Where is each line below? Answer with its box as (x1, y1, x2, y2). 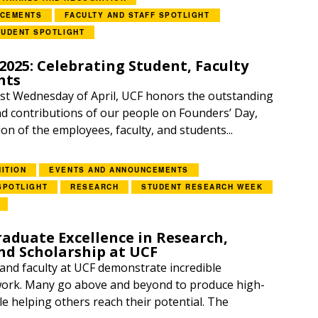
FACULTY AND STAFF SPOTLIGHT (65, 10, 210, 20)
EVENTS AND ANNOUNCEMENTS (49, 165, 189, 175)
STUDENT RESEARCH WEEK (141, 182, 263, 192)
